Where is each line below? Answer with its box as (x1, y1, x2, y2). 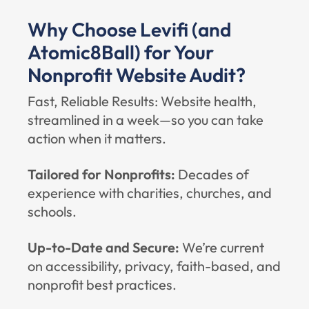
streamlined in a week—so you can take (28, 111, 263, 128)
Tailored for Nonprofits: (28, 166, 178, 183)
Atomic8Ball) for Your (28, 40, 214, 64)
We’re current (179, 239, 264, 256)
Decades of (178, 166, 249, 183)
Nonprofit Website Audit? (28, 63, 246, 87)
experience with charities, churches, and (28, 184, 272, 201)
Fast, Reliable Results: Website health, (28, 92, 257, 110)
